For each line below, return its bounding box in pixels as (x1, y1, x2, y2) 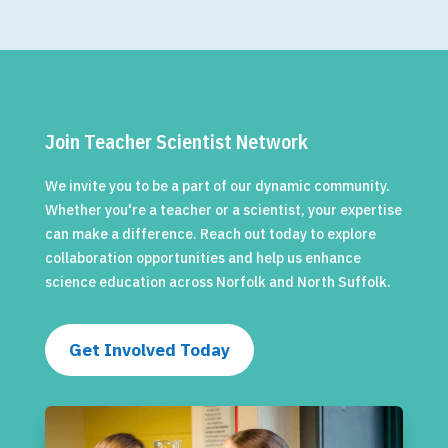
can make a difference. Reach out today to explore (44, 224, 376, 243)
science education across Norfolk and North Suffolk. (44, 272, 391, 291)
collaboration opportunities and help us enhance (44, 248, 361, 267)
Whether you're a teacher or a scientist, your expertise (44, 200, 402, 219)
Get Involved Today (68, 338, 230, 361)
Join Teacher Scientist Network (44, 127, 308, 155)
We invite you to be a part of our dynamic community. (44, 176, 390, 195)
